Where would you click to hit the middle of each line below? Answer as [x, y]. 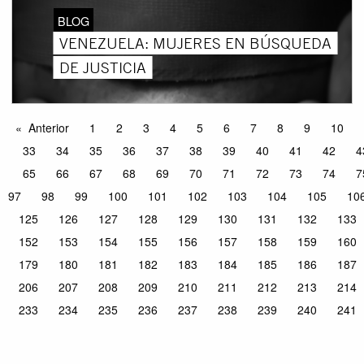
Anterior [48, 128]
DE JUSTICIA [102, 67]
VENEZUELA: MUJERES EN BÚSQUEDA [195, 43]
